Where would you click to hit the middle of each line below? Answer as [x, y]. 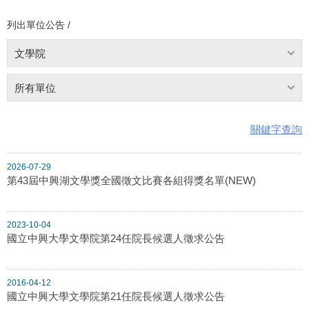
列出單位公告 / [39, 24]
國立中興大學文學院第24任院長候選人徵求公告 [116, 238]
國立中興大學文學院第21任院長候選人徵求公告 [116, 296]
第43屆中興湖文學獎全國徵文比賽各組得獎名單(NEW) [131, 180]
